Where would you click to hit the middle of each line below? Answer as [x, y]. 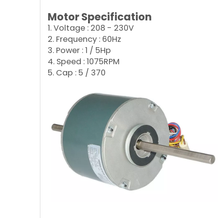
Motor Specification [100, 17]
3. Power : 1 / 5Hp [79, 50]
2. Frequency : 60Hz [84, 39]
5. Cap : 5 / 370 [77, 73]
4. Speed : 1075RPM [84, 62]
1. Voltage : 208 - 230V [91, 28]
